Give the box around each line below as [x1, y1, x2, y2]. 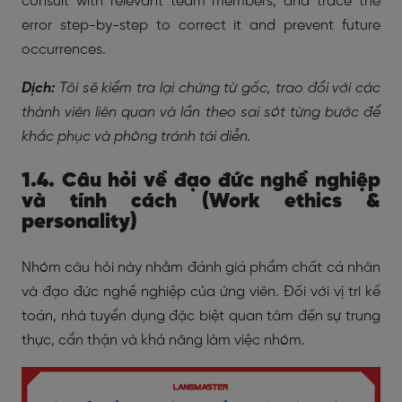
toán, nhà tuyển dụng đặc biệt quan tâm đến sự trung [22, 309, 380, 324]
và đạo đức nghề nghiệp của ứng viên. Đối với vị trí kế [22, 284, 380, 300]
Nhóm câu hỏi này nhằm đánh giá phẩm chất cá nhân [22, 260, 380, 275]
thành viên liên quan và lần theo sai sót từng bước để [22, 105, 380, 120]
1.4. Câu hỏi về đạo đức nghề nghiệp [22, 170, 380, 192]
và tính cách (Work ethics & [22, 191, 380, 213]
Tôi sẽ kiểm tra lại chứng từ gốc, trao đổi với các [55, 81, 380, 96]
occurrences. [22, 42, 106, 57]
